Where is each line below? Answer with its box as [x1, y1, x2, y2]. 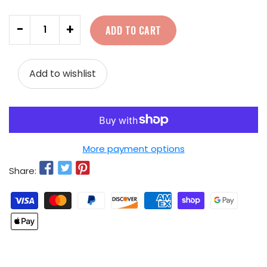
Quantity [9, 15, 48, 28]
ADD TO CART [105, 23, 162, 38]
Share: [9, 164, 36, 178]
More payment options [82, 142, 185, 155]
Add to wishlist [29, 67, 96, 80]
